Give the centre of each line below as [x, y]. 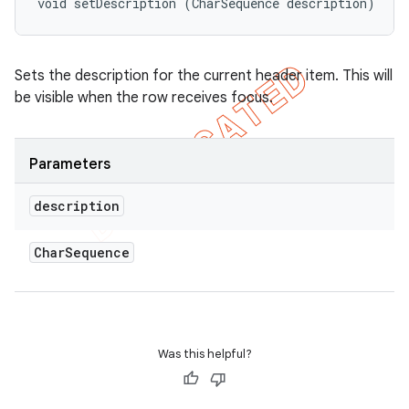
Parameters [70, 164]
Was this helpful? [204, 354]
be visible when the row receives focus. [144, 98]
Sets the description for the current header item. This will [204, 76]
